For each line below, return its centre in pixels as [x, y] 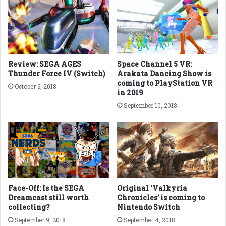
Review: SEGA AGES [45, 64]
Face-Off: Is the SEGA [46, 188]
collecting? [29, 207]
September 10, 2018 [150, 105]
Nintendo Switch [149, 207]
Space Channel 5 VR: [154, 64]
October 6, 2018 [36, 86]
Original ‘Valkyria [152, 188]
